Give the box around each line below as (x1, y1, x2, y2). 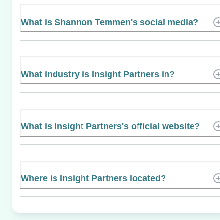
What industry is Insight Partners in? (21, 69, 175, 79)
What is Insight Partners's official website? (21, 121, 200, 131)
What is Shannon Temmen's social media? (21, 17, 198, 27)
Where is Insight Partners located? (21, 173, 166, 183)
